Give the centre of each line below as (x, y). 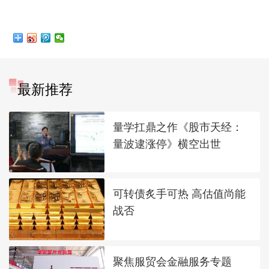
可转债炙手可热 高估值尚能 (180, 193)
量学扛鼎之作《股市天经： (178, 127)
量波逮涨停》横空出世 (167, 144)
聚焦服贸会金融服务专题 (173, 261)
